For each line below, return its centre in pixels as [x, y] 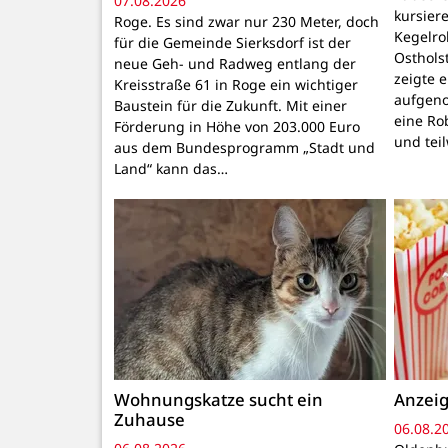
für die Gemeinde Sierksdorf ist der [232, 43]
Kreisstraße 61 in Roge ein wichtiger [236, 85]
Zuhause [149, 420]
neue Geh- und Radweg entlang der [235, 64]
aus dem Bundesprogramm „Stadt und [244, 148]
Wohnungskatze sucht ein [218, 400]
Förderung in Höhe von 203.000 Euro [237, 127]
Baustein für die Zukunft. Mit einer [230, 106]
